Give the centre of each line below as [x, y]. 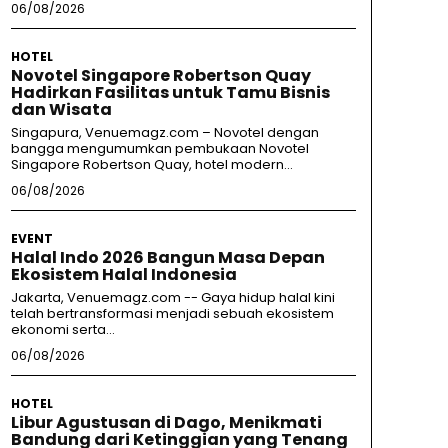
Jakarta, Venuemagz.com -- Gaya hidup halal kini [172, 297]
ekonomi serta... [62, 329]
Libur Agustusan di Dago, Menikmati [166, 422]
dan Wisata [61, 109]
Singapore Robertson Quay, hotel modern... [151, 164]
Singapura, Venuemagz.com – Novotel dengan [164, 132]
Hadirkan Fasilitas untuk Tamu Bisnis [170, 92]
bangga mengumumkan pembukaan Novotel [159, 148]
